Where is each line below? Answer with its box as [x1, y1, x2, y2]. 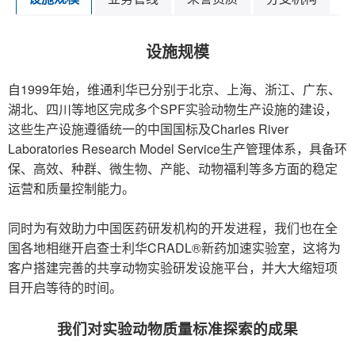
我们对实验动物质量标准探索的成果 [57, 318, 298, 339]
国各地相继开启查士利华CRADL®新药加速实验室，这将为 [8, 239, 341, 257]
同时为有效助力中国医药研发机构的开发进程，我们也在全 [8, 219, 338, 237]
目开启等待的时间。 [8, 278, 122, 296]
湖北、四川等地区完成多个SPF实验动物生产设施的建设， [8, 100, 338, 118]
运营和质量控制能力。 [8, 179, 135, 197]
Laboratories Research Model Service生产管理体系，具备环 [8, 139, 347, 158]
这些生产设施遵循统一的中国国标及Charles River [8, 120, 288, 138]
